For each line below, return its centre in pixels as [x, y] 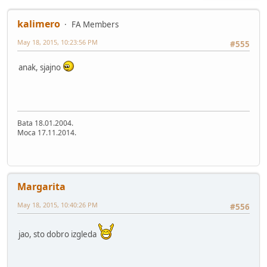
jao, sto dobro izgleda [58, 234]
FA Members [95, 24]
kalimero [39, 24]
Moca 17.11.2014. [47, 132]
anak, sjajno [41, 67]
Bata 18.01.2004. [45, 123]
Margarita [41, 186]
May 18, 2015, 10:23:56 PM [58, 42]
